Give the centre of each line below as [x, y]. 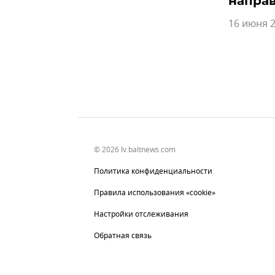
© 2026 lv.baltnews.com [135, 149]
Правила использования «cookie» [155, 192]
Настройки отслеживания [141, 214]
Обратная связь [123, 235]
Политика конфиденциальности [153, 171]
